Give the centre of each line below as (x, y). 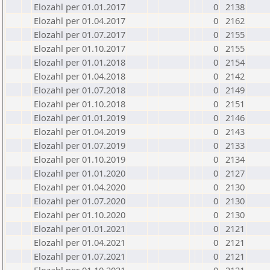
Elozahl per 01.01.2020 (80, 173)
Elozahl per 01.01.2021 (80, 228)
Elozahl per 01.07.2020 (80, 201)
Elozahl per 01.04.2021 (80, 242)
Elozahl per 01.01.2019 (80, 118)
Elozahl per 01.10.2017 (80, 48)
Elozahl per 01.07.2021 (80, 256)
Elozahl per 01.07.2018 (80, 90)
